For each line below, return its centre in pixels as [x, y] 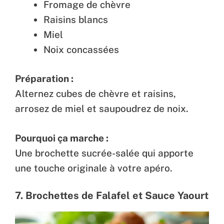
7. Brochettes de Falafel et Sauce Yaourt [112, 195]
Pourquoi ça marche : [62, 138]
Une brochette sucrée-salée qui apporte [104, 153]
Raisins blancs [76, 19]
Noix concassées [81, 49]
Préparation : [44, 78]
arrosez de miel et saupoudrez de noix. [102, 108]
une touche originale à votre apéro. [94, 168]
